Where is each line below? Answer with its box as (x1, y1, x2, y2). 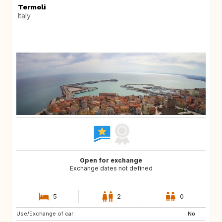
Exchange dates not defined (69, 164, 153, 172)
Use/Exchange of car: (16, 210, 75, 217)
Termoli (18, 2, 46, 11)
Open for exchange (80, 156, 142, 164)
